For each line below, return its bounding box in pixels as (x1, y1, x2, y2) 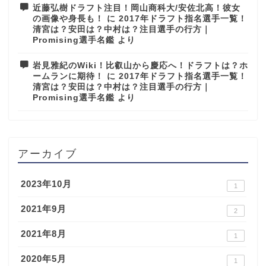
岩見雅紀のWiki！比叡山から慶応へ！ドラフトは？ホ (33, 61, 248, 71)
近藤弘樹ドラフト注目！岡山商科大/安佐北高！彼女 (33, 4, 240, 13)
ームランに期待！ (33, 72, 104, 81)
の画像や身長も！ (33, 14, 104, 24)
